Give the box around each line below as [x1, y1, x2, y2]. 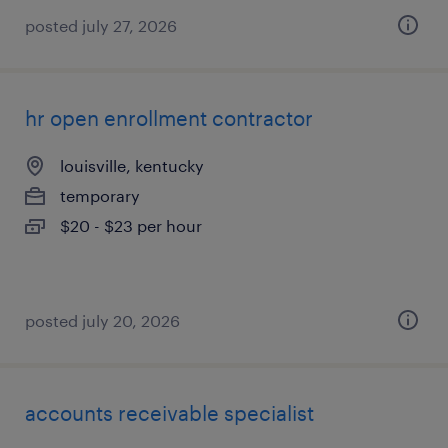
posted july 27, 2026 [25, 16, 177, 35]
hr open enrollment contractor [25, 106, 313, 130]
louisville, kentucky [60, 156, 204, 175]
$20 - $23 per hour [60, 216, 202, 235]
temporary [60, 186, 140, 205]
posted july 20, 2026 [25, 311, 180, 330]
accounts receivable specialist [25, 401, 314, 425]
